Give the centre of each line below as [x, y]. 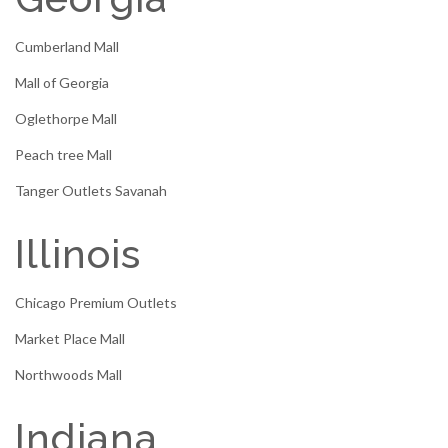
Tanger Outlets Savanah [91, 191]
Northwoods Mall [68, 375]
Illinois [78, 254]
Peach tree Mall [63, 155]
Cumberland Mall [67, 47]
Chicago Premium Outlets [96, 303]
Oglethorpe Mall [66, 119]
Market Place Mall [70, 339]
